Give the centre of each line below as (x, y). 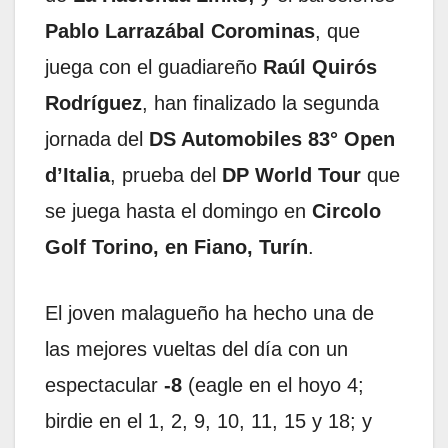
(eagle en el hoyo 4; (273, 384)
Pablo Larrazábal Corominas (180, 30)
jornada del (97, 138)
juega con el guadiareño (154, 66)
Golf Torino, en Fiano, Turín (176, 246)
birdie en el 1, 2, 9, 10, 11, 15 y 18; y (208, 420)
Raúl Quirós (320, 66)
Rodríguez (93, 102)
